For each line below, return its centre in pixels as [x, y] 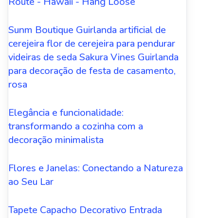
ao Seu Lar [31, 182]
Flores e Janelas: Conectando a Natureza [96, 168]
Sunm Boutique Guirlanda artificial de [87, 30]
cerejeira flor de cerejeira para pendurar [92, 43]
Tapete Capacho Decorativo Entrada [85, 210]
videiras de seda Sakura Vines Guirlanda [93, 57]
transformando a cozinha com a [76, 126]
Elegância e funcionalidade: [66, 112]
